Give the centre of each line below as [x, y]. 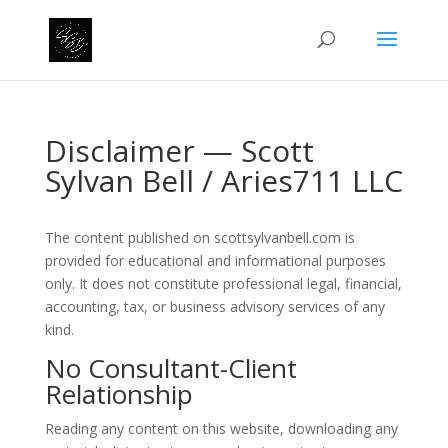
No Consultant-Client [170, 368]
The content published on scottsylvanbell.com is [199, 237]
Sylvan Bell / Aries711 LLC [223, 180]
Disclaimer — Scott [179, 150]
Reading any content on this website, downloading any [221, 428]
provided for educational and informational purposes [215, 260]
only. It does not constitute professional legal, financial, [223, 283]
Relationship [118, 394]
